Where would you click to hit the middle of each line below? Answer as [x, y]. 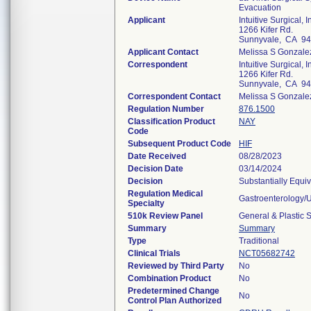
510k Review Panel [165, 216]
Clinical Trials [154, 253]
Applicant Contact [163, 52]
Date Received [157, 156]
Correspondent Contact [174, 96]
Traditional [259, 241]
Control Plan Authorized [175, 301]
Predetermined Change [174, 291]
